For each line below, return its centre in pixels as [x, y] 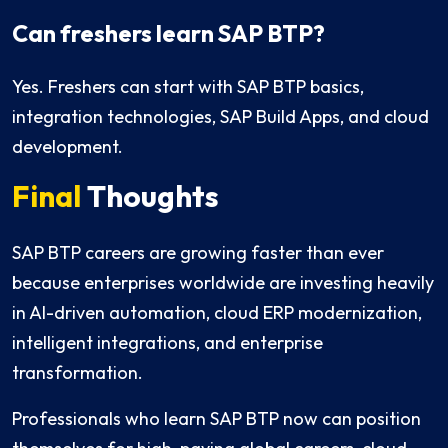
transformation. [77, 373]
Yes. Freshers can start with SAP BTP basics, [188, 87]
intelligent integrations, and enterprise [167, 343]
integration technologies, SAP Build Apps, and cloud [220, 117]
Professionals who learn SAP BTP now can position [216, 419]
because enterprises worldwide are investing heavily [223, 283]
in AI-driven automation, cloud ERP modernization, [217, 313]
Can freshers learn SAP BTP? [168, 34]
